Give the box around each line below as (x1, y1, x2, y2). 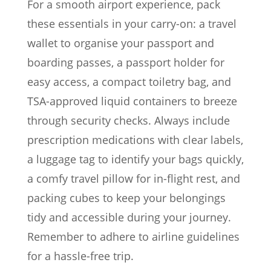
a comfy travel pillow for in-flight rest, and (27, 171, 240, 186)
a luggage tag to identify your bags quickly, (27, 152, 244, 167)
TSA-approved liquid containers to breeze (27, 94, 237, 109)
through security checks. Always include (27, 113, 230, 128)
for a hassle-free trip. (27, 249, 134, 264)
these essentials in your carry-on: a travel (27, 16, 237, 31)
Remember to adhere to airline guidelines (27, 229, 240, 244)
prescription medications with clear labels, (27, 132, 243, 148)
